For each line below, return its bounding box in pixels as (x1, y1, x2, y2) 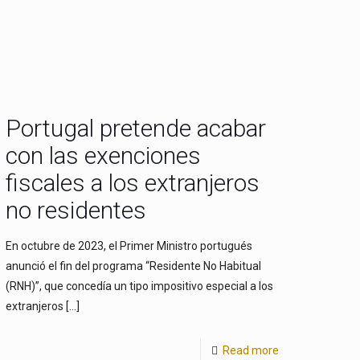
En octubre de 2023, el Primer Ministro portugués (6, 239, 253, 252)
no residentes (6, 196, 147, 224)
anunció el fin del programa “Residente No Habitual (6, 260, 262, 272)
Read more (222, 344, 279, 357)
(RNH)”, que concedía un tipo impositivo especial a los (6, 280, 274, 292)
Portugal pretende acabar (6, 114, 267, 142)
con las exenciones (6, 141, 202, 170)
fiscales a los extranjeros (6, 169, 260, 197)
